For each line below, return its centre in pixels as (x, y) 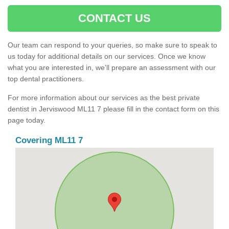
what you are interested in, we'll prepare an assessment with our (112, 68)
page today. (27, 120)
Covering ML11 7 (49, 141)
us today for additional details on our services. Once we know (107, 56)
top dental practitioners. (46, 79)
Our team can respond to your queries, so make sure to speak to (112, 45)
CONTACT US (114, 18)
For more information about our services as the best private (104, 98)
